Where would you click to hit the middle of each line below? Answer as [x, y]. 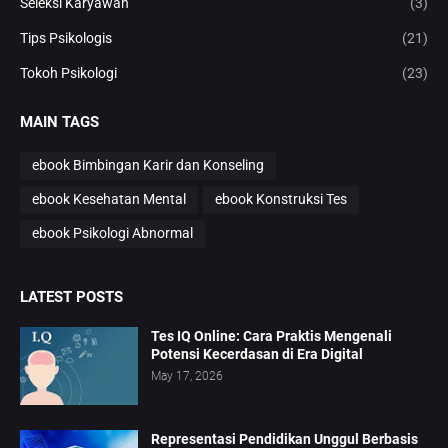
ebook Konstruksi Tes [281, 199]
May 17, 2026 [187, 375]
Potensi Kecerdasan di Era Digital [257, 353]
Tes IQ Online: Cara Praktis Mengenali [271, 335]
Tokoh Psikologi [68, 72]
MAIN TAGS [59, 121]
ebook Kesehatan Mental [109, 199]
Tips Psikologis [66, 37]
